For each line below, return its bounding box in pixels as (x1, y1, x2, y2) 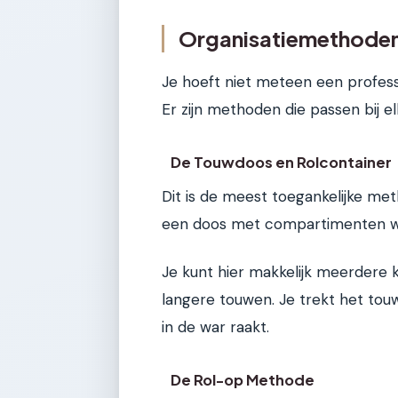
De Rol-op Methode (171, 370, 315, 390)
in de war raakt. (162, 316, 269, 337)
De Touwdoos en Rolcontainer (171, 153, 393, 172)
